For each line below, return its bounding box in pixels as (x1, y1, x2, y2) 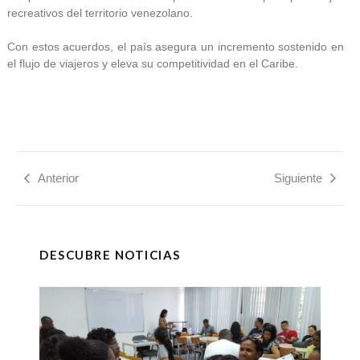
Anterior (38, 171, 79, 186)
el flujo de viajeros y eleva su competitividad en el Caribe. (7, 56, 298, 70)
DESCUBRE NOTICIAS (39, 247, 181, 263)
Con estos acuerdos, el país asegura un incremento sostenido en (7, 39, 344, 53)
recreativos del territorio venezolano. (7, 6, 196, 19)
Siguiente (274, 171, 322, 186)
